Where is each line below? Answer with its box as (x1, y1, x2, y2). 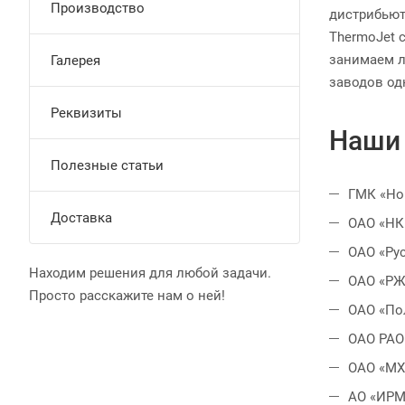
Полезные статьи (51, 157, 164, 174)
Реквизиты (51, 105, 122, 121)
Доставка (51, 210, 112, 226)
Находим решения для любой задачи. (29, 265, 271, 281)
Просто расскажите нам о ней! (29, 287, 225, 304)
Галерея (51, 52, 100, 69)
